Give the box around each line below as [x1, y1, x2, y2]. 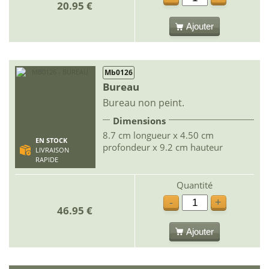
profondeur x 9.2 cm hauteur [103, 141, 223, 153]
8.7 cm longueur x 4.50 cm [103, 129, 214, 141]
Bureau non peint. [103, 96, 184, 109]
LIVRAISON [35, 146, 69, 154]
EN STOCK [35, 136, 67, 145]
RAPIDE [35, 156, 58, 164]
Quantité [177, 179, 213, 191]
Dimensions [113, 115, 166, 127]
